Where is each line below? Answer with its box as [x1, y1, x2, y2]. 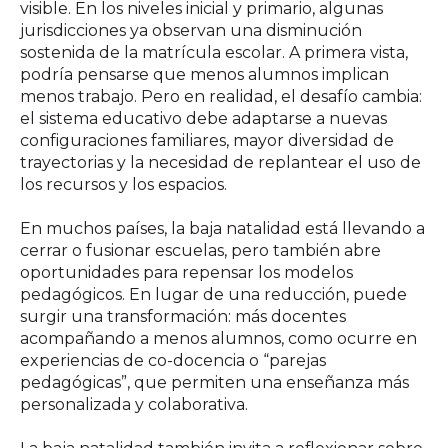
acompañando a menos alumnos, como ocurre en [20, 329, 417, 348]
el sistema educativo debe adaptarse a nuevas [20, 108, 387, 128]
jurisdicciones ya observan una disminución [20, 20, 362, 40]
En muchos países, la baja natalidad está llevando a [20, 219, 425, 238]
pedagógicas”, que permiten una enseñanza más [20, 373, 409, 392]
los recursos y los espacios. [20, 174, 227, 194]
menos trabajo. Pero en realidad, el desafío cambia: [20, 86, 422, 106]
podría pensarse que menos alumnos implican [20, 64, 389, 84]
